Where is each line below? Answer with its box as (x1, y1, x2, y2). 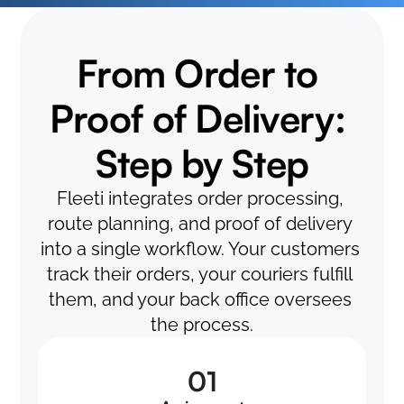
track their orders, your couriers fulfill (47, 263, 353, 285)
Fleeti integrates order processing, (56, 188, 344, 209)
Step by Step (95, 140, 309, 187)
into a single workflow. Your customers (40, 238, 360, 260)
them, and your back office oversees (48, 289, 352, 310)
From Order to (77, 50, 318, 96)
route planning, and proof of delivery (47, 213, 353, 234)
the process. (151, 314, 253, 335)
